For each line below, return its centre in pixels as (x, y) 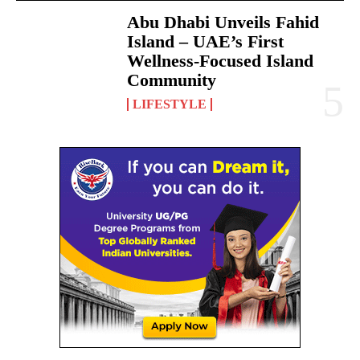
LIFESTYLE (170, 104)
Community (172, 80)
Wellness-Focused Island (221, 60)
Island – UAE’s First (206, 41)
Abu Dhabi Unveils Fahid (223, 22)
